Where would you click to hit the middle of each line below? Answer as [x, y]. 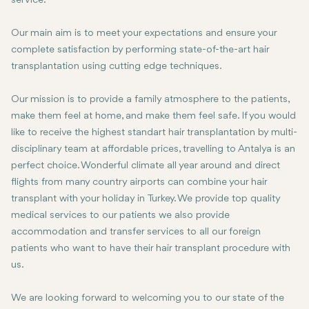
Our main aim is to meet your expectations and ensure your [144, 34]
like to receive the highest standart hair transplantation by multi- [154, 133]
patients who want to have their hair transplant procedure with [151, 249]
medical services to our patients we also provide [120, 216]
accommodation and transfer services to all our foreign [136, 232]
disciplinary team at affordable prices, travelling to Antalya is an [153, 150]
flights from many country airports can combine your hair [139, 183]
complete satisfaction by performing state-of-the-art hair [140, 50]
